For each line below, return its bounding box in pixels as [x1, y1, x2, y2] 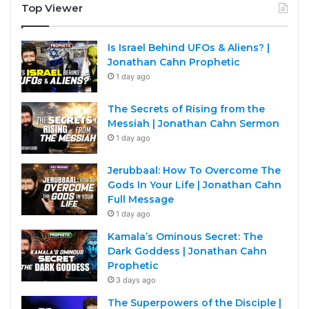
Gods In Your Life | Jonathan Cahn [108, 179, 281, 192]
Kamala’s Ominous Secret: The [108, 230, 263, 243]
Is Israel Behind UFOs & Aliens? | [108, 41, 270, 54]
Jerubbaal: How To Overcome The [108, 164, 281, 177]
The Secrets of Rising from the [108, 103, 265, 116]
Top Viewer [21, 1, 83, 15]
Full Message [108, 193, 174, 206]
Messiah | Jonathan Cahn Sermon [108, 117, 279, 130]
